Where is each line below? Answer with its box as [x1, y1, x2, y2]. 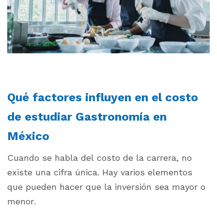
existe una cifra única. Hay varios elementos [7, 167, 192, 178]
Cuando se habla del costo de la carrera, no [7, 153, 192, 163]
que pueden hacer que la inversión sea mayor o [7, 182, 205, 192]
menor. [7, 196, 36, 207]
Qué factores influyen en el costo [7, 91, 198, 105]
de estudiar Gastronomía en [7, 110, 167, 124]
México [7, 129, 49, 143]
